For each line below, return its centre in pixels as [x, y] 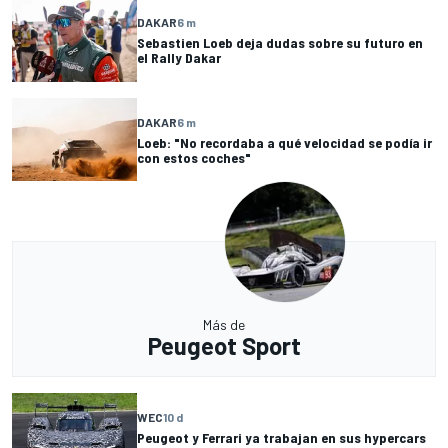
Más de [224, 325]
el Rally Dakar [179, 58]
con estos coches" [194, 157]
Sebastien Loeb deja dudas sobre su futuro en [280, 43]
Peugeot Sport [224, 346]
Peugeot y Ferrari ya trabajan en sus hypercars [281, 437]
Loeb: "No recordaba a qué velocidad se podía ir [284, 142]
